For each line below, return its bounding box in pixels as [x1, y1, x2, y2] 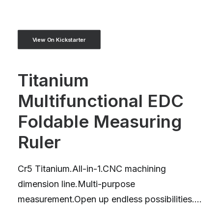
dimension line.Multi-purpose [18, 179, 135, 189]
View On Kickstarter [32, 36, 86, 43]
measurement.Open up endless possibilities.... [18, 194, 202, 204]
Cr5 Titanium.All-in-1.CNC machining [18, 164, 166, 174]
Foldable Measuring [18, 111, 182, 132]
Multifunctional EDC [18, 90, 184, 111]
